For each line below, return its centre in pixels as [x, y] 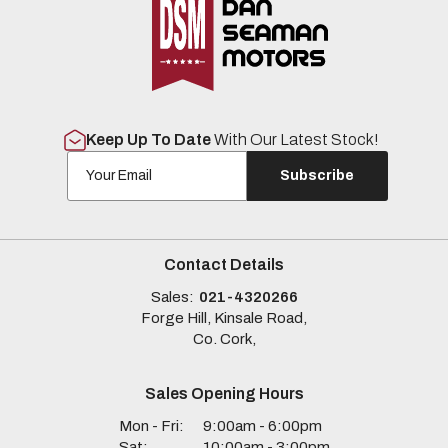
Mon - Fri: [151, 425]
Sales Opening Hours [224, 393]
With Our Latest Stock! [296, 139]
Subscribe [317, 175]
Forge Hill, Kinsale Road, [224, 317]
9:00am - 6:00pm [262, 425]
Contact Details [224, 264]
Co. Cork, [224, 338]
